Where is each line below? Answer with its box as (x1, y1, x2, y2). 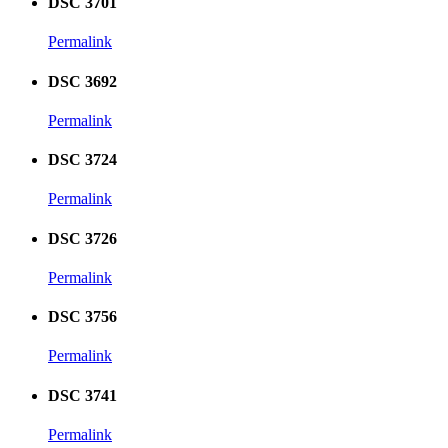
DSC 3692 (48, 72, 117, 90)
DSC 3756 (48, 308, 117, 326)
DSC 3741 (48, 386, 117, 404)
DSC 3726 (48, 229, 117, 247)
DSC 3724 (48, 151, 117, 169)
